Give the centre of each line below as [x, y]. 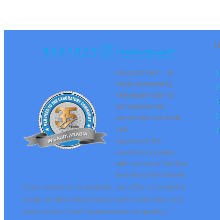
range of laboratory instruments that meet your [104, 199]
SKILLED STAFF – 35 [145, 73]
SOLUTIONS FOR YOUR [148, 119]
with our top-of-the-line [152, 164]
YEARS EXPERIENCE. [145, 85]
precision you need [145, 153]
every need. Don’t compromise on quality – [97, 212]
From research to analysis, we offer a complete [104, 187]
